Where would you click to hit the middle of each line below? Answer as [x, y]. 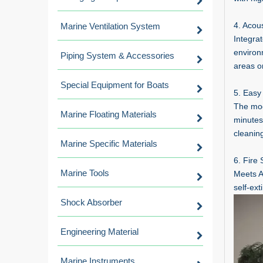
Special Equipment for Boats [115, 85]
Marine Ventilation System [110, 26]
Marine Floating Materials [109, 114]
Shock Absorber [91, 202]
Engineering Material [100, 232]
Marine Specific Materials [109, 144]
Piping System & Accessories [117, 55]
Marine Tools [85, 173]
